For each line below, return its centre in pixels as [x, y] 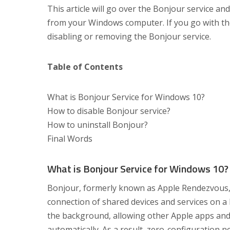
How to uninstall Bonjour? [98, 124]
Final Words [70, 138]
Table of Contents [85, 66]
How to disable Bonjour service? [109, 111]
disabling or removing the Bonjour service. [129, 36]
